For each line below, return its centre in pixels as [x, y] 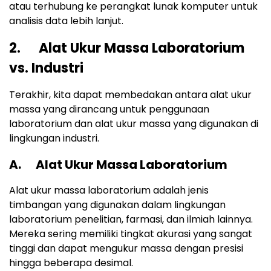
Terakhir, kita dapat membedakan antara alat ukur [130, 95]
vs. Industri [46, 68]
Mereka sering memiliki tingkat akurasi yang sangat [131, 234]
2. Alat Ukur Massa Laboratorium [127, 48]
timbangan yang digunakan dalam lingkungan [117, 205]
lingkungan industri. [54, 139]
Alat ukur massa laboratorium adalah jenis [109, 191]
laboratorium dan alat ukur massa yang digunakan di [134, 124]
